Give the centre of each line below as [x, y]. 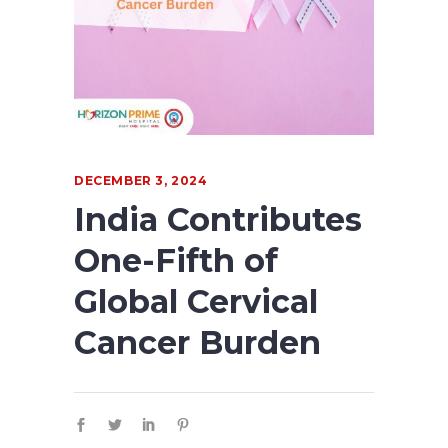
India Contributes [218, 220]
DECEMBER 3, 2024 [141, 181]
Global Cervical [196, 302]
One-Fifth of [176, 261]
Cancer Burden [197, 343]
